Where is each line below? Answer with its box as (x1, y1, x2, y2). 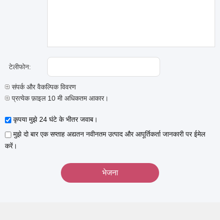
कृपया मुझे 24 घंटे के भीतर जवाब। (11, 115, 98, 123)
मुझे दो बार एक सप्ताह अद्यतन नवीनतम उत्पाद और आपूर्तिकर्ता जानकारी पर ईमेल (11, 130, 205, 138)
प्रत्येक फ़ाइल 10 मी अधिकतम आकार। (10, 94, 109, 102)
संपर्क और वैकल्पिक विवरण (10, 83, 76, 91)
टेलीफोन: (9, 63, 31, 71)
